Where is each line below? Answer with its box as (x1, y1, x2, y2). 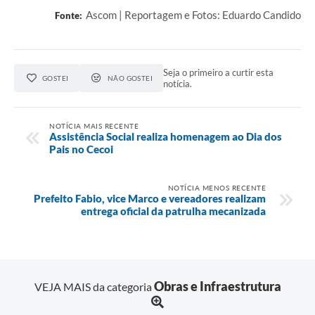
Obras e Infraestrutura (153, 278, 281, 294)
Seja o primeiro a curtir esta (163, 67, 274, 79)
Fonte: (55, 10, 82, 22)
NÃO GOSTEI (107, 74, 153, 83)
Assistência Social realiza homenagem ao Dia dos (49, 129, 282, 143)
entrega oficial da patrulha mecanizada (81, 204, 266, 217)
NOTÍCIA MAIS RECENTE (49, 121, 139, 130)
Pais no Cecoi (49, 142, 113, 155)
